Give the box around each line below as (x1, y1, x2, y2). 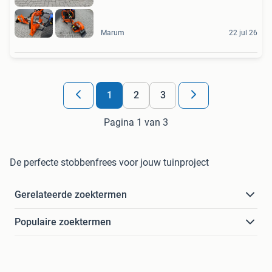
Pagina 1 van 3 (104, 117, 168, 129)
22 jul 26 (229, 29, 257, 38)
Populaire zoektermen (15, 216, 111, 228)
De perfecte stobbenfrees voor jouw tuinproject (10, 157, 209, 169)
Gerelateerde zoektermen (15, 189, 127, 201)
